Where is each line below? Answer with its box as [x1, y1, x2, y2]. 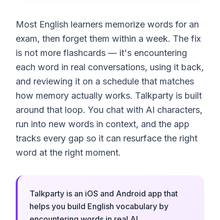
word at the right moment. [16, 147, 121, 158]
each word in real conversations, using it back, [16, 61, 204, 72]
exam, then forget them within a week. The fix [16, 33, 201, 44]
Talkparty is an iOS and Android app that [29, 188, 178, 198]
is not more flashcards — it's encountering [16, 47, 187, 58]
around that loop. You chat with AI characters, [16, 104, 202, 115]
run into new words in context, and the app [16, 118, 190, 129]
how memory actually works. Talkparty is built [16, 90, 202, 101]
